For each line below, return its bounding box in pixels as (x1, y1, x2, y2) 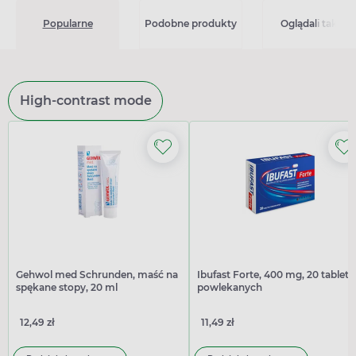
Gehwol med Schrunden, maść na (16, 268, 178, 281)
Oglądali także (280, 17, 348, 30)
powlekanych (197, 281, 262, 293)
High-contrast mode (19, 92, 152, 108)
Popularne (42, 17, 93, 30)
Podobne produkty (145, 17, 237, 30)
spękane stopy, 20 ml (16, 281, 118, 293)
